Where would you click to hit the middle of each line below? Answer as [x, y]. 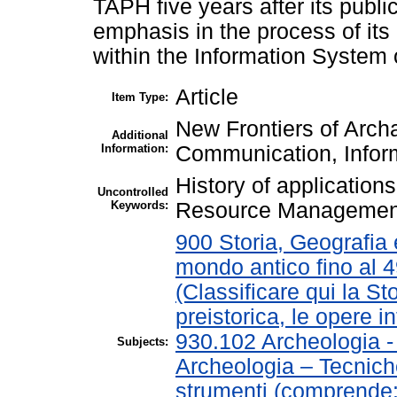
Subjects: [143, 341]
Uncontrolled [133, 191]
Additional [140, 135]
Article [207, 97]
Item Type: [140, 97]
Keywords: [140, 205]
